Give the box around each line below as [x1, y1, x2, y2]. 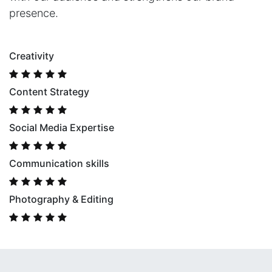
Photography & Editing [9, 193, 114, 205]
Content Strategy [9, 86, 89, 98]
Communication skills [9, 157, 112, 169]
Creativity [9, 50, 54, 62]
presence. [9, 7, 61, 19]
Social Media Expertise [9, 121, 114, 134]
